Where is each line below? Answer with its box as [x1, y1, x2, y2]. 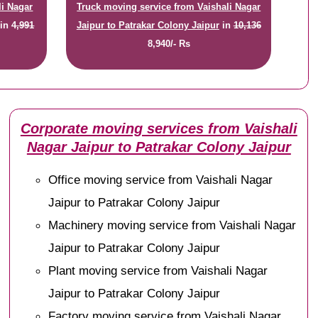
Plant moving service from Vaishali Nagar [48, 263, 268, 278]
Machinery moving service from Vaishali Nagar [48, 217, 297, 232]
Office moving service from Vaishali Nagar [48, 172, 273, 187]
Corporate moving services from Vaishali [20, 120, 297, 136]
